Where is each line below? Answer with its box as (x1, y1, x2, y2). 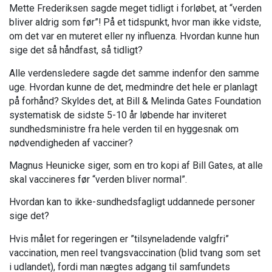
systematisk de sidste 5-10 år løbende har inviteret (9, 109, 226, 121)
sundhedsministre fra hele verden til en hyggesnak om (9, 123, 239, 135)
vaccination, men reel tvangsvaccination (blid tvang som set (9, 246, 260, 259)
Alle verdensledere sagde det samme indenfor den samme (9, 67, 259, 79)
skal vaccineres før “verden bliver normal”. (9, 173, 187, 185)
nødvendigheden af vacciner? (9, 137, 133, 149)
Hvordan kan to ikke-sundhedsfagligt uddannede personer (9, 196, 255, 208)
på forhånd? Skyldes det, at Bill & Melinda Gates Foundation (9, 95, 261, 107)
